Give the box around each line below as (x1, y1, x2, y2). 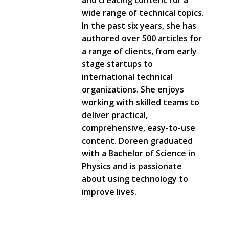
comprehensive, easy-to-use (82, 122, 195, 134)
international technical (82, 71, 173, 83)
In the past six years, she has (82, 20, 196, 32)
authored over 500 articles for (82, 33, 202, 44)
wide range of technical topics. (82, 7, 204, 19)
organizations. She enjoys (82, 84, 184, 96)
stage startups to (82, 58, 153, 70)
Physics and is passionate (82, 161, 182, 172)
